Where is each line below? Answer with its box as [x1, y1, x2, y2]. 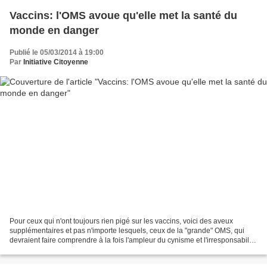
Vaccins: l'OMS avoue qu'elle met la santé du [10, 9, 237, 21]
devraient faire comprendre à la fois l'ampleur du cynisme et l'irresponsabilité [10, 236, 257, 245]
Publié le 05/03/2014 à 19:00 [10, 48, 104, 57]
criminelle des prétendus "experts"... [10, 246, 125, 254]
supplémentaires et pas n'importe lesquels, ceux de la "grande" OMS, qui [10, 226, 244, 235]
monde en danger [10, 24, 99, 36]
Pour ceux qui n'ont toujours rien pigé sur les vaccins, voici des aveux [10, 217, 233, 226]
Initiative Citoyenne [23, 57, 88, 66]
